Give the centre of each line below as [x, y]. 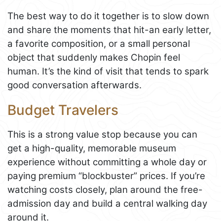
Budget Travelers [63, 110]
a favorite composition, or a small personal [99, 44]
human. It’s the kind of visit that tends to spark [108, 72]
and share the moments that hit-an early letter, [109, 30]
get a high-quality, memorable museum [92, 148]
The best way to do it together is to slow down [108, 16]
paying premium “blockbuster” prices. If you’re [106, 176]
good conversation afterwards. [74, 85]
